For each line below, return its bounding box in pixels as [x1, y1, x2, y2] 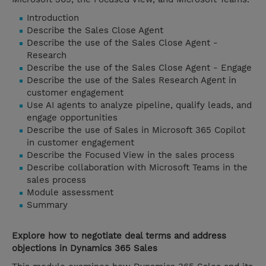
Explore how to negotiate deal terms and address [12, 230, 226, 242]
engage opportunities [27, 112, 118, 123]
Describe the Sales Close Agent [27, 25, 163, 36]
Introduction [27, 12, 79, 24]
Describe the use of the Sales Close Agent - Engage [27, 62, 252, 74]
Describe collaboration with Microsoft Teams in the [27, 162, 248, 173]
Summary [27, 199, 68, 211]
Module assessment [27, 187, 113, 198]
